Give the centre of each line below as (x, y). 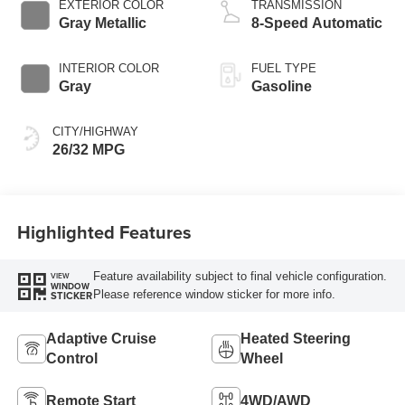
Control (71, 358)
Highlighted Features (104, 232)
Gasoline (282, 86)
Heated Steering (296, 338)
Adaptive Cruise (101, 338)
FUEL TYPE (284, 68)
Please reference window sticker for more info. (214, 295)
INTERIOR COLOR (108, 68)
